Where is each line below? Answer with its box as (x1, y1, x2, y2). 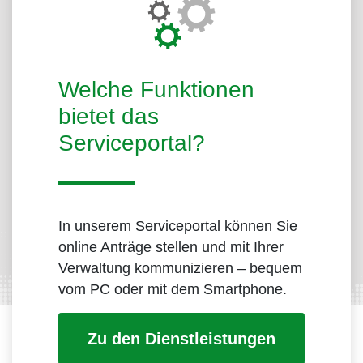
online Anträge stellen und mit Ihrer (58, 239, 284, 256)
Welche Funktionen (58, 77, 254, 103)
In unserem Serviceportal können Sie (58, 218, 297, 235)
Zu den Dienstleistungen (88, 330, 275, 348)
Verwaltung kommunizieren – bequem (58, 260, 302, 277)
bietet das (58, 104, 159, 130)
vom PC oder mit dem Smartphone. (58, 281, 287, 298)
